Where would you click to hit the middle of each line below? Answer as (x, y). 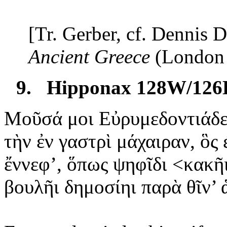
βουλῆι (32, 186)
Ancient (61, 56)
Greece (122, 56)
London (193, 56)
